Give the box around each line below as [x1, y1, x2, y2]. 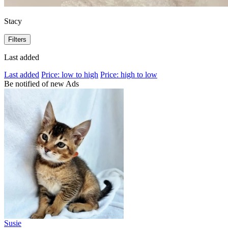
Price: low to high [41, 70, 98, 79]
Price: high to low [100, 70, 157, 79]
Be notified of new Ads [4, 79, 79, 88]
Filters [8, 35, 26, 43]
